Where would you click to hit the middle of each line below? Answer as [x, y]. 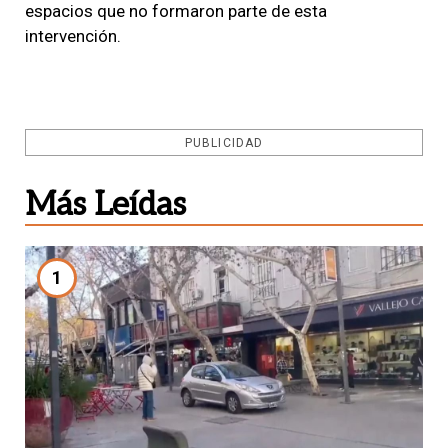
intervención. [73, 35]
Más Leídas [105, 204]
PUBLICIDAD [224, 142]
